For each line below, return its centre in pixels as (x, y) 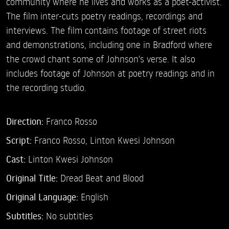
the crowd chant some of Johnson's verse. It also (101, 59)
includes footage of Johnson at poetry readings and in (110, 73)
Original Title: (32, 178)
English (95, 197)
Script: (20, 140)
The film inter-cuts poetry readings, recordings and (104, 16)
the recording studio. (46, 87)
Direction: (26, 121)
